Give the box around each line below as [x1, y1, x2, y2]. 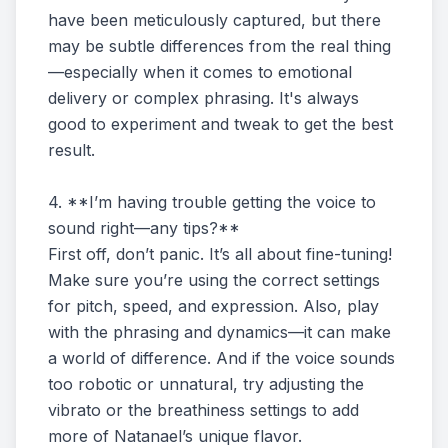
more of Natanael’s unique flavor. [48, 426, 302, 446]
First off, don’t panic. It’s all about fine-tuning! [48, 244, 392, 264]
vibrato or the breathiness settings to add [48, 400, 359, 420]
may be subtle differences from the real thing [48, 36, 391, 56]
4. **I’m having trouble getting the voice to [48, 192, 376, 212]
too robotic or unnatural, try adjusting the [48, 374, 364, 394]
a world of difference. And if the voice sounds [48, 348, 395, 368]
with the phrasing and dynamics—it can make [48, 322, 391, 342]
